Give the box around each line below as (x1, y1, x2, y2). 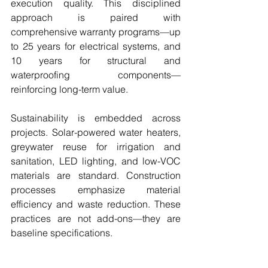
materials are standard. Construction (11, 169, 181, 182)
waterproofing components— (11, 69, 181, 81)
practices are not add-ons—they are (11, 212, 181, 225)
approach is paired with (11, 11, 181, 24)
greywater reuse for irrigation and (11, 141, 181, 153)
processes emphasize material (11, 184, 181, 196)
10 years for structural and (11, 54, 181, 67)
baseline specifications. (11, 227, 112, 239)
